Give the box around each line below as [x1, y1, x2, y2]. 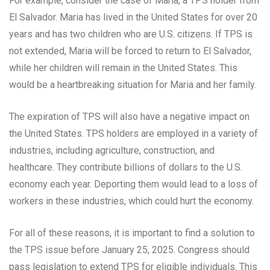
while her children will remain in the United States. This [9, 62, 237, 74]
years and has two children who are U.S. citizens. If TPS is [9, 28, 253, 40]
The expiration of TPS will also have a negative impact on [9, 111, 250, 123]
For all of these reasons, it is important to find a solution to [9, 227, 255, 239]
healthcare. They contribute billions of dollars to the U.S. [9, 162, 242, 174]
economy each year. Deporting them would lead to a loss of [9, 178, 258, 190]
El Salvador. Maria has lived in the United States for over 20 [9, 11, 257, 24]
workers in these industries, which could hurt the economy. [9, 195, 254, 207]
